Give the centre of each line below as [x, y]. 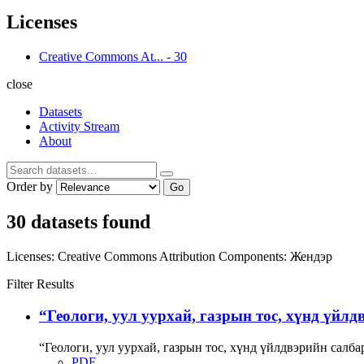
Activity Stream [79, 126]
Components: [253, 257]
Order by [30, 186]
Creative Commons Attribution [138, 257]
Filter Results [40, 284]
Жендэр [311, 257]
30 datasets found [78, 222]
